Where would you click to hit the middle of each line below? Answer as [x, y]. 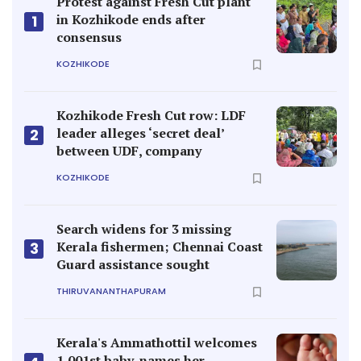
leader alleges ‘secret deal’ [140, 133]
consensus [89, 37]
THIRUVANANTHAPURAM [111, 291]
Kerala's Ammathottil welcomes [157, 342]
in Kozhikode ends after [131, 19]
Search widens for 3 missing [144, 228]
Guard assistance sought [133, 264]
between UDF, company [129, 150]
